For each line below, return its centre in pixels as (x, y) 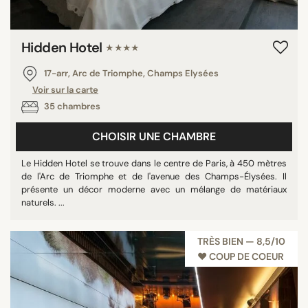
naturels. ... (43, 202)
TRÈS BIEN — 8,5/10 (241, 241)
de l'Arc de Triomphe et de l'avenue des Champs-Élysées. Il (154, 176)
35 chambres (71, 107)
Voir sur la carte (65, 90)
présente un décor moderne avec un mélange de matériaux (154, 189)
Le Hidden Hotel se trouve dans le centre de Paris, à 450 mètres (154, 163)
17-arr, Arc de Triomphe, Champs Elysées (130, 73)
